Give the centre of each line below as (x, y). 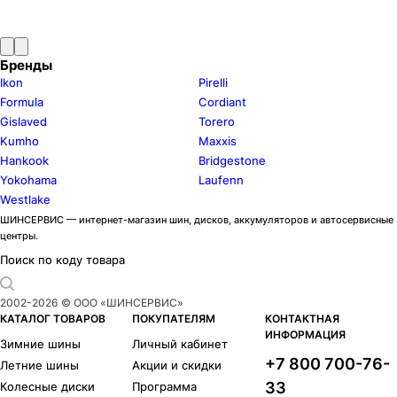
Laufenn (221, 180)
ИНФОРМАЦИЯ (305, 335)
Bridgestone (232, 161)
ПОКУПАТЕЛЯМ (174, 319)
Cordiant (222, 102)
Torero (217, 122)
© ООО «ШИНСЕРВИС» (121, 303)
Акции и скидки (177, 366)
